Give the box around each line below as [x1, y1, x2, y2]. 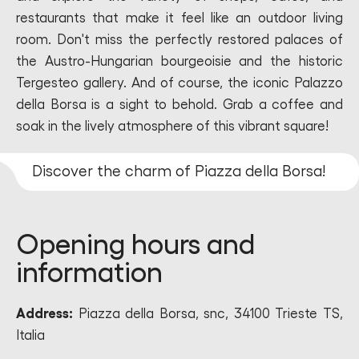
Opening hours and [16, 231, 255, 259]
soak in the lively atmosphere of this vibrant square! [16, 119, 329, 133]
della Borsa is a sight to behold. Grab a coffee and [16, 98, 343, 111]
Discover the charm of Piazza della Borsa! [32, 163, 325, 179]
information [16, 259, 163, 287]
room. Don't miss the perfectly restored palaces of [16, 33, 343, 46]
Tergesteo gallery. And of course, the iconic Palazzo [16, 76, 343, 90]
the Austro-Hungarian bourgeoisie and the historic [16, 54, 343, 68]
